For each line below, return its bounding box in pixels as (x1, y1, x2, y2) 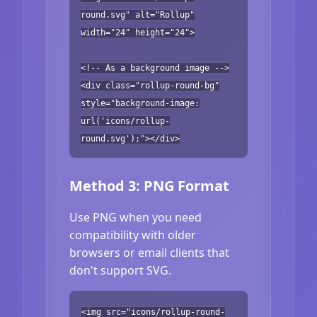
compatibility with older (69, 226, 196, 243)
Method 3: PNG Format (69, 175, 229, 195)
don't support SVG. (69, 262, 171, 278)
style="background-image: (81, 98, 200, 108)
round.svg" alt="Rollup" (81, 9, 195, 20)
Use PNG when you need (69, 209, 202, 225)
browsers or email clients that (69, 244, 229, 260)
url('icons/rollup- (81, 115, 170, 126)
